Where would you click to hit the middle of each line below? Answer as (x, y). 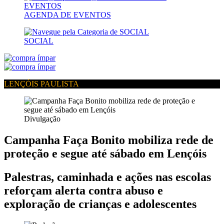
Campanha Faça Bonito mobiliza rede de (109, 140)
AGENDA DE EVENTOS (67, 15)
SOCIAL (39, 41)
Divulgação (42, 119)
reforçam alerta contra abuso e (83, 190)
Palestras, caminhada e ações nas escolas (107, 177)
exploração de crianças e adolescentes (100, 204)
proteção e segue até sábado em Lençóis (105, 153)
